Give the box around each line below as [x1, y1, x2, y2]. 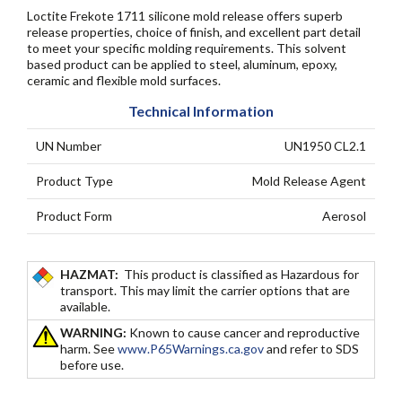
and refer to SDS [264, 341, 359, 356]
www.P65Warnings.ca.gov [118, 341, 264, 356]
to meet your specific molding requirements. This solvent [27, 40, 346, 56]
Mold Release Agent [252, 173, 366, 188]
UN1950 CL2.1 [284, 138, 366, 153]
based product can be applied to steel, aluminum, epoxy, [27, 57, 337, 72]
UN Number [36, 138, 101, 153]
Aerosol [322, 208, 366, 223]
